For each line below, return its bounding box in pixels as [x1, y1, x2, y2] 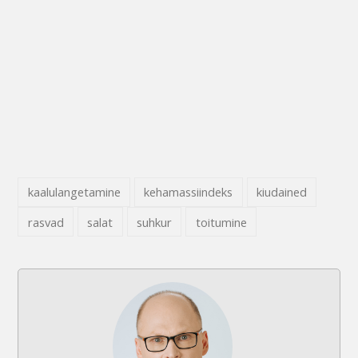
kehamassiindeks [144, 184, 233, 201]
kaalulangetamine [27, 184, 121, 201]
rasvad [27, 213, 64, 230]
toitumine [195, 213, 247, 230]
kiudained [257, 184, 308, 201]
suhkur [137, 213, 173, 230]
